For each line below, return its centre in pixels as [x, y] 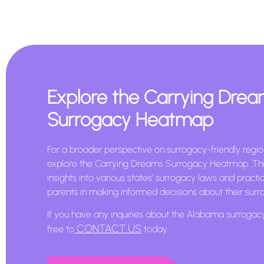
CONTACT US [109, 228]
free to [61, 229]
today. [155, 229]
